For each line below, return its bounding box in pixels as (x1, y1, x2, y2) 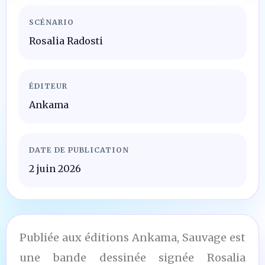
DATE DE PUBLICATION (29, 145, 129, 154)
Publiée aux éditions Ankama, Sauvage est (20, 230, 245, 244)
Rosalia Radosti (29, 34, 103, 47)
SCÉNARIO (29, 17, 74, 27)
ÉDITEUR (29, 81, 67, 91)
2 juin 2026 (29, 162, 81, 174)
